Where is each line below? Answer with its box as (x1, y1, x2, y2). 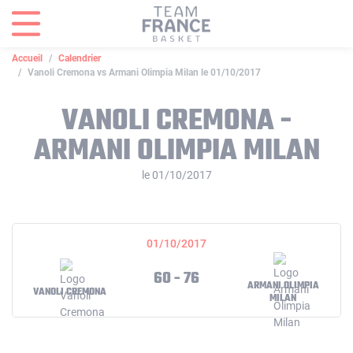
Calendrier (58, 53, 101, 64)
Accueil (12, 53, 43, 64)
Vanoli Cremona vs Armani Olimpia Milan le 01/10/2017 (28, 67, 261, 78)
